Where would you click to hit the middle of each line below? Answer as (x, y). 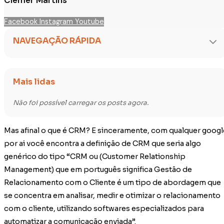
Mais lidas (34, 81)
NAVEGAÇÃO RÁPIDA (57, 40)
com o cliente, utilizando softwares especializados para (104, 209)
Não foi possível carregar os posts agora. (81, 102)
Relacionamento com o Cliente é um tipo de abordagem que (112, 183)
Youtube (89, 21)
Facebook (21, 21)
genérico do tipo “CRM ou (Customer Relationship (95, 157)
